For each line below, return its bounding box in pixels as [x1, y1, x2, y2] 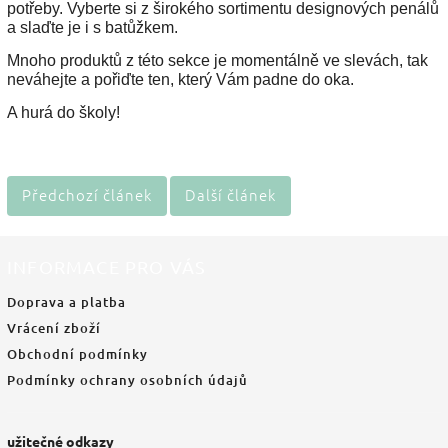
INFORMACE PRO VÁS [7, 256, 207, 277]
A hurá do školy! [7, 104, 120, 121]
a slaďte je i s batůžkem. [7, 19, 178, 36]
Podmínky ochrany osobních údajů [7, 371, 248, 389]
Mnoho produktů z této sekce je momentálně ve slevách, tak [7, 52, 428, 69]
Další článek [185, 184, 276, 205]
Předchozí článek [22, 184, 152, 205]
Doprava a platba [7, 293, 126, 311]
